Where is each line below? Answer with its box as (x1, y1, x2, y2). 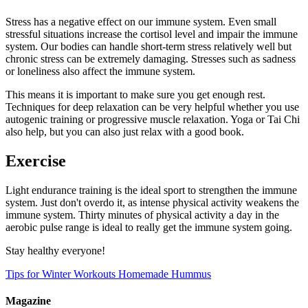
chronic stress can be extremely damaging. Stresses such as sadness (5, 53, 296, 65)
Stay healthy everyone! (5, 245, 105, 257)
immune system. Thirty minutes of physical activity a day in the (5, 209, 279, 221)
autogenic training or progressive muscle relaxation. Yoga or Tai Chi (5, 113, 300, 126)
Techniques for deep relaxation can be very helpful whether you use (5, 101, 299, 113)
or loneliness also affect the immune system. (5, 65, 195, 78)
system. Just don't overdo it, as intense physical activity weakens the (5, 197, 299, 209)
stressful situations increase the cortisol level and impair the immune (5, 28, 298, 41)
